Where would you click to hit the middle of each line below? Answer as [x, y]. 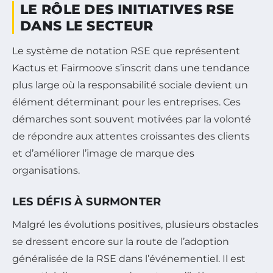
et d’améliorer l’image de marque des [103, 153]
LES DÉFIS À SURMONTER [87, 201]
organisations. [46, 170]
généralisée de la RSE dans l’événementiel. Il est [129, 258]
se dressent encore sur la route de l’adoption [121, 241]
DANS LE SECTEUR [87, 26]
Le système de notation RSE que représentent [126, 51]
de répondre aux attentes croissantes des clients [131, 136]
